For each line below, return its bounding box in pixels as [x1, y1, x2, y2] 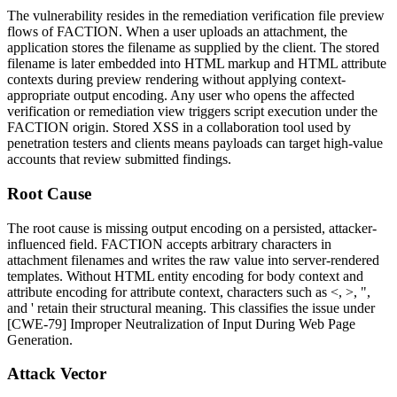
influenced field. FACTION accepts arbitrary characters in [7, 236, 331, 252]
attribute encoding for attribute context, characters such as [7, 284, 331, 300]
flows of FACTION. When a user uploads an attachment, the [7, 24, 347, 40]
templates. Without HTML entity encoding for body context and [7, 268, 363, 284]
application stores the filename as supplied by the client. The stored [7, 40, 379, 56]
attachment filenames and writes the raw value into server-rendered [7, 252, 379, 268]
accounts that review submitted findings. [7, 152, 231, 167]
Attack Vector [7, 364, 106, 384]
